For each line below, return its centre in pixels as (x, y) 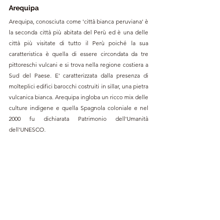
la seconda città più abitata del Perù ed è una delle (79, 32)
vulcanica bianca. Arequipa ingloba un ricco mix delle (79, 97)
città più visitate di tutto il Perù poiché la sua (79, 43)
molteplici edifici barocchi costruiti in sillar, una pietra (79, 86)
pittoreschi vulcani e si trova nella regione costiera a (79, 64)
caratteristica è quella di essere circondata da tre (79, 54)
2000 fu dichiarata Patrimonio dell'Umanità (79, 118)
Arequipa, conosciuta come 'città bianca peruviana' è (79, 21)
